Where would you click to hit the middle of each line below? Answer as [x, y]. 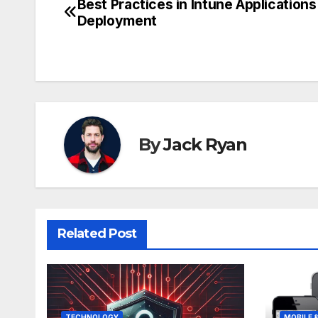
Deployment [117, 20]
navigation [121, 39]
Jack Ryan [205, 145]
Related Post [97, 233]
